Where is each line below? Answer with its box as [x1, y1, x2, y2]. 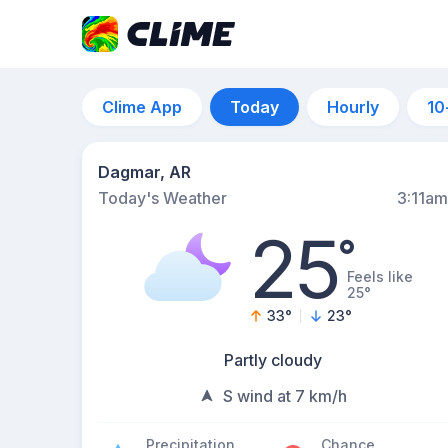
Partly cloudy [224, 350, 322, 370]
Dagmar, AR [98, 162, 191, 182]
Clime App [102, 97, 182, 117]
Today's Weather [98, 188, 227, 208]
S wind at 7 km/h [223, 386, 347, 406]
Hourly [327, 97, 379, 117]
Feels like [346, 268, 413, 285]
